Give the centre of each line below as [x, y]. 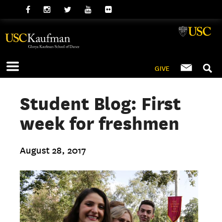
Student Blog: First [101, 104]
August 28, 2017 [53, 151]
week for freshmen [100, 123]
